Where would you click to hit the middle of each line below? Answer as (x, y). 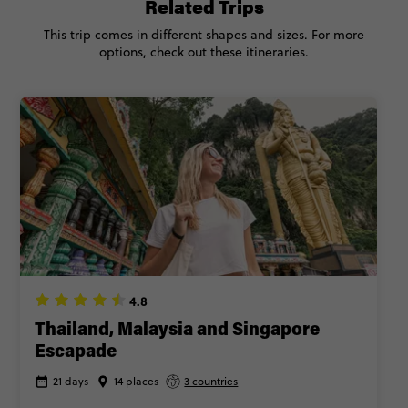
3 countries (211, 381)
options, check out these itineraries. (204, 51)
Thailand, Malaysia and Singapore (178, 330)
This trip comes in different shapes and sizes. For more (204, 34)
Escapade (76, 352)
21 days (71, 381)
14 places (137, 381)
